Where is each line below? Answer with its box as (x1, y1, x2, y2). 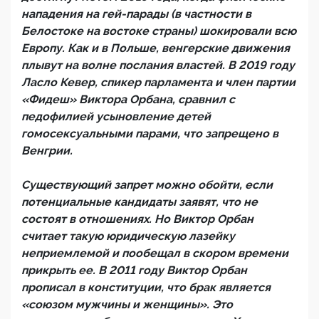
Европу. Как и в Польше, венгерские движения (21, 41, 290, 55)
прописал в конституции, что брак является (21, 281, 271, 294)
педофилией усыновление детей (21, 110, 211, 123)
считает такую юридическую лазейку (21, 229, 235, 243)
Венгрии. (21, 144, 73, 157)
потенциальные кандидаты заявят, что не (21, 195, 258, 209)
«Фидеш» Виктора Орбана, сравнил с (21, 93, 235, 106)
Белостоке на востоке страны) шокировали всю (21, 24, 296, 38)
